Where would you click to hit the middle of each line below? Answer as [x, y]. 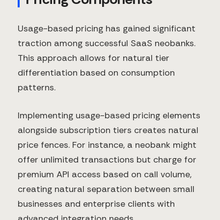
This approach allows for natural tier [94, 58]
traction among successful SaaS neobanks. [107, 43]
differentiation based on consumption [96, 73]
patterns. [37, 88]
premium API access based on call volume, [105, 175]
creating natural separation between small [106, 189]
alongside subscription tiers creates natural [108, 130]
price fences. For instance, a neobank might [107, 145]
